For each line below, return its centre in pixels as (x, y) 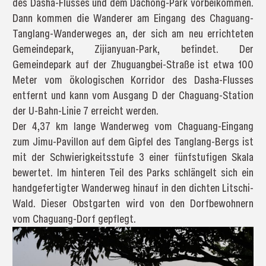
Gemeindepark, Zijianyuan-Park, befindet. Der (133, 49)
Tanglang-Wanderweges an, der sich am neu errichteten (133, 34)
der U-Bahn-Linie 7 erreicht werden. (85, 111)
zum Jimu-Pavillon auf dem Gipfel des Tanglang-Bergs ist (133, 142)
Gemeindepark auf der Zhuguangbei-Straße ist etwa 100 (133, 65)
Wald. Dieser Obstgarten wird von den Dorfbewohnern (133, 204)
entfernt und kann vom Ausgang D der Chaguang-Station (133, 96)
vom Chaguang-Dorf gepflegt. (74, 219)
